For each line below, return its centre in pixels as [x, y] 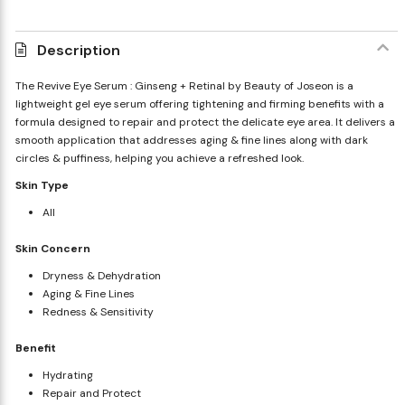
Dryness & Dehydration [101, 275]
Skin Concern [52, 248]
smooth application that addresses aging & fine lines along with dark [191, 140]
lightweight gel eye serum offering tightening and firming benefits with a [199, 104]
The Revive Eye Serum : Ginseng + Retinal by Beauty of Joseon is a [184, 85]
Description [78, 50]
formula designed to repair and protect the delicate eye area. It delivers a [205, 122]
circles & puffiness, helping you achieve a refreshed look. [159, 158]
